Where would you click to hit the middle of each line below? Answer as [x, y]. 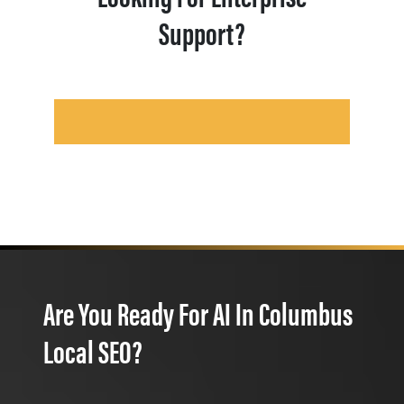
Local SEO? [93, 350]
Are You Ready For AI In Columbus [198, 312]
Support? [202, 32]
